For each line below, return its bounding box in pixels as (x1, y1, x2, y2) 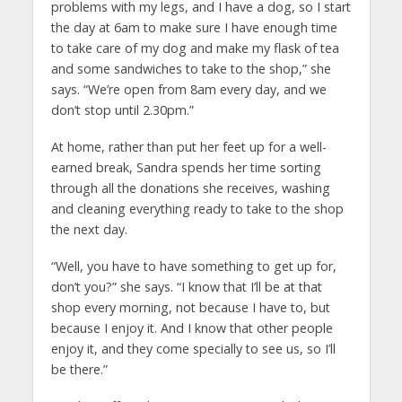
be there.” (50, 360, 108, 378)
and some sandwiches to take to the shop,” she (50, 59, 331, 77)
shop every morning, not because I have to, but (50, 298, 330, 316)
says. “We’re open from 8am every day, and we (50, 80, 327, 98)
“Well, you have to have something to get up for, (50, 257, 336, 275)
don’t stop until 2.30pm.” (50, 100, 194, 118)
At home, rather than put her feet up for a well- (50, 137, 327, 155)
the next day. (50, 220, 127, 238)
